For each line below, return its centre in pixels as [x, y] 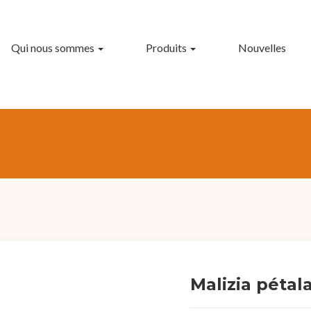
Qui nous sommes [53, 47]
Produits [167, 47]
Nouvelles [262, 47]
